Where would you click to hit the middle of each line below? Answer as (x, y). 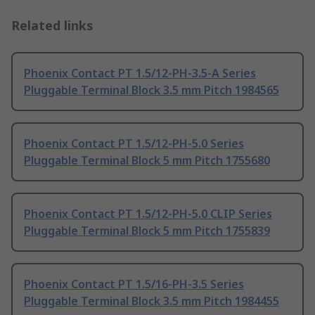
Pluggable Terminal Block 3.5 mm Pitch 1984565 (152, 90)
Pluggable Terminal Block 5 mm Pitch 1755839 (147, 231)
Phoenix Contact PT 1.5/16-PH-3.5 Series (134, 284)
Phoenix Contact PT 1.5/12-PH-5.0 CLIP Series (148, 214)
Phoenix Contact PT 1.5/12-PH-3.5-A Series (140, 73)
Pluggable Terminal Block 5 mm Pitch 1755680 (147, 161)
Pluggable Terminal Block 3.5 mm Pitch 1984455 (152, 301)
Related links (52, 26)
